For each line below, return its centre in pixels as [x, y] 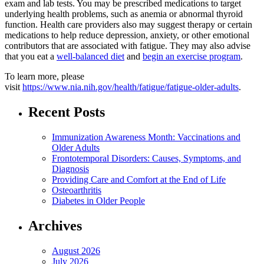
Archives [55, 226]
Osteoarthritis [77, 190]
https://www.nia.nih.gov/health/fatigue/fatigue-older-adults [131, 87]
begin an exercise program [192, 57]
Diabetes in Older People [98, 201]
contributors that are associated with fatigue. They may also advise [128, 46]
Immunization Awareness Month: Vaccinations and [146, 137]
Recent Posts [67, 112]
